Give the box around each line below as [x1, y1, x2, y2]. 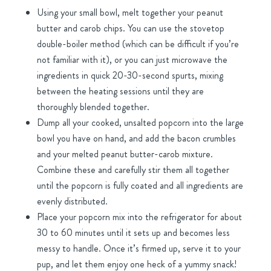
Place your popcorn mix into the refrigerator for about [36, 210, 242, 224]
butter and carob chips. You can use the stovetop [36, 21, 224, 36]
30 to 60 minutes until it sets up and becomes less [36, 226, 230, 240]
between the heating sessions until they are [36, 84, 204, 99]
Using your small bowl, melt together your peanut [36, 5, 223, 20]
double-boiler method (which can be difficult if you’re [36, 37, 239, 51]
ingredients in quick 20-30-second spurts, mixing [36, 68, 223, 83]
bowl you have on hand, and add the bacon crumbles [36, 131, 236, 146]
